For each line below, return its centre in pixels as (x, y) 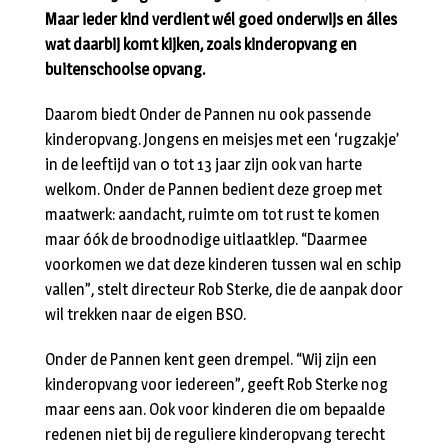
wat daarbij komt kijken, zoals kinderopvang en (201, 44)
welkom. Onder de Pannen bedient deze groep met (213, 189)
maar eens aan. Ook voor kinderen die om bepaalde (215, 409)
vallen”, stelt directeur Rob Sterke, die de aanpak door (224, 289)
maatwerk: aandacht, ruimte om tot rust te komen (212, 214)
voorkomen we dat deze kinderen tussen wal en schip (223, 264)
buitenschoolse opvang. (125, 69)
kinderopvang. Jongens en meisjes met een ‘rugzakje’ (222, 139)
